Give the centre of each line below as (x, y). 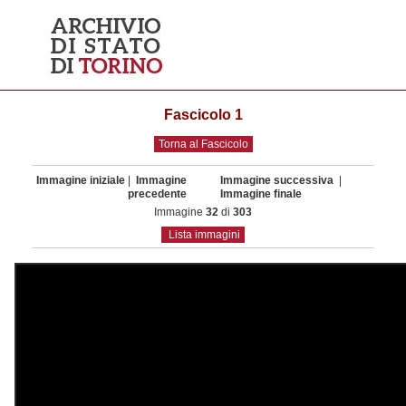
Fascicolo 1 (203, 115)
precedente (157, 194)
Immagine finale (261, 194)
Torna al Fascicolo (203, 144)
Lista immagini (204, 235)
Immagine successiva (278, 180)
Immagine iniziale (81, 180)
